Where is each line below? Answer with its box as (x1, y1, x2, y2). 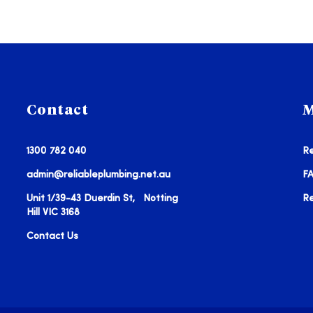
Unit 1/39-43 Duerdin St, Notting (26, 194, 178, 203)
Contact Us (26, 231, 78, 241)
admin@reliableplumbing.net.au (26, 170, 170, 180)
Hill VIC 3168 (26, 208, 80, 217)
